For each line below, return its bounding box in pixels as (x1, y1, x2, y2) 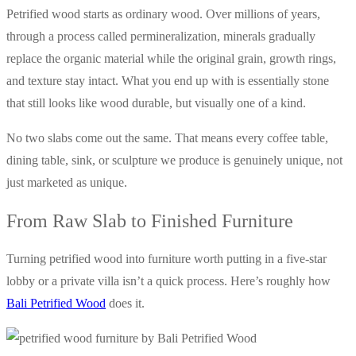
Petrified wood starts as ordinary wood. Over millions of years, (6, 7, 320, 21)
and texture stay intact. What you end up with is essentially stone (6, 74, 329, 88)
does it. (106, 296, 145, 311)
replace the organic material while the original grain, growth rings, (6, 52, 336, 66)
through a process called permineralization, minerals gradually (6, 29, 315, 44)
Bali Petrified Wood (6, 296, 106, 311)
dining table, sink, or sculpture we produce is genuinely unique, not (6, 153, 342, 168)
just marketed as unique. (6, 176, 127, 190)
